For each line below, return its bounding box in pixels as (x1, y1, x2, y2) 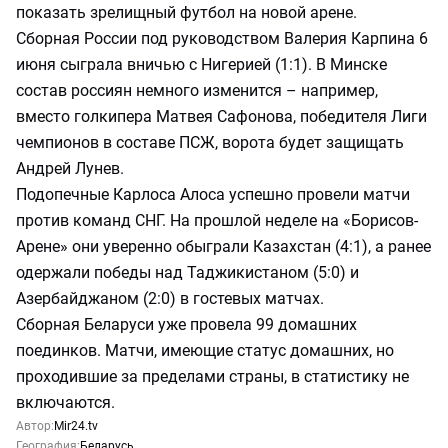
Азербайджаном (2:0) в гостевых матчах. (16, 289, 324, 308)
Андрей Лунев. (16, 159, 124, 178)
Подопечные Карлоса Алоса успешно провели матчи (16, 185, 410, 204)
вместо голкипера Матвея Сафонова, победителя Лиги (16, 107, 427, 126)
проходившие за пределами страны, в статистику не (16, 367, 409, 386)
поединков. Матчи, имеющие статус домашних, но (16, 341, 394, 360)
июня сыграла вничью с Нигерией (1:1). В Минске (16, 55, 387, 74)
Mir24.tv (54, 419, 98, 433)
